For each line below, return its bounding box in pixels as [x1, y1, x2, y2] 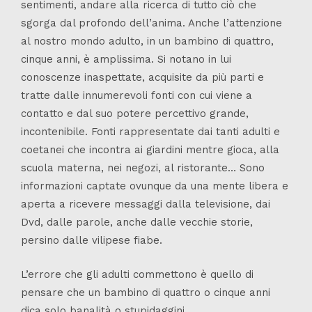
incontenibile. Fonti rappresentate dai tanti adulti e [21, 125, 280, 139]
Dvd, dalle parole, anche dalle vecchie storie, [21, 216, 253, 229]
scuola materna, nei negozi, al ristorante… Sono [21, 162, 265, 175]
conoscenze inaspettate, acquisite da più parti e [21, 71, 264, 84]
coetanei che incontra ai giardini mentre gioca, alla [21, 143, 279, 157]
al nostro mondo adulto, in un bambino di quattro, [21, 35, 274, 48]
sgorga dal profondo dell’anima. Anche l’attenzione [21, 17, 282, 30]
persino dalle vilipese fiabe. [21, 234, 162, 247]
